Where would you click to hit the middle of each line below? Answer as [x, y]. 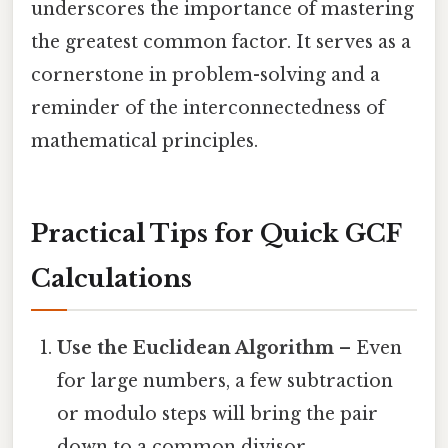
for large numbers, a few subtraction [225, 381]
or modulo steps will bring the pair [218, 414]
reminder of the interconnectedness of [208, 108]
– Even [368, 348]
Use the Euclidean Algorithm [196, 348]
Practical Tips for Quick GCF [216, 234]
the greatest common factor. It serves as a [221, 42]
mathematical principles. [144, 141]
